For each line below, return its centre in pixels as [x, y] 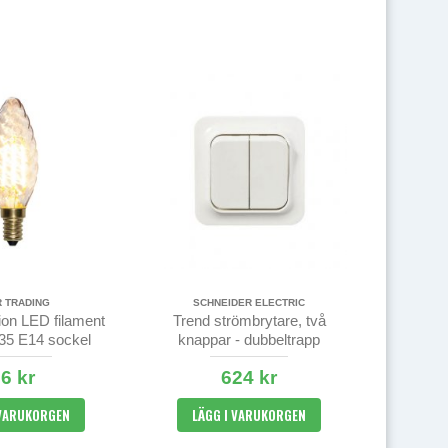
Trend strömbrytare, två [249, 320]
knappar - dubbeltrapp [249, 339]
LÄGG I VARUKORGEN [249, 414]
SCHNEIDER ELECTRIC [249, 302]
